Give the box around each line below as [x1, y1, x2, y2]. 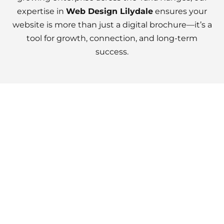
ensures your [153, 6, 207, 16]
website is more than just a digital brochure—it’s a [12, 20, 212, 29]
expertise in [17, 6, 66, 16]
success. [95, 47, 128, 56]
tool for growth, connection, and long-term [26, 33, 197, 43]
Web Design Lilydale [66, 6, 153, 16]
